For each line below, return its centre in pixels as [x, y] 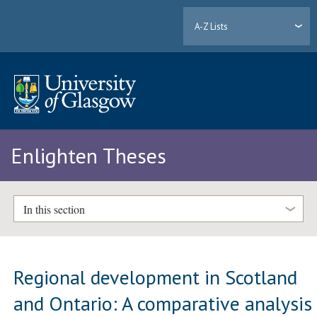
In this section [54, 209]
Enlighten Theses [88, 156]
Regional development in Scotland [156, 277]
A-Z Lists [212, 26]
